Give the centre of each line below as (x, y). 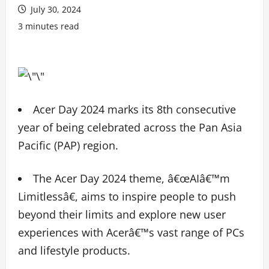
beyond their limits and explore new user (122, 215)
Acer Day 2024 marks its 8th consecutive (134, 110)
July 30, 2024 (55, 9)
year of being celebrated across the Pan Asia (130, 128)
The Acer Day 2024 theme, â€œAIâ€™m (131, 179)
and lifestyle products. (74, 251)
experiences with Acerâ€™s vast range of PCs (131, 233)
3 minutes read (49, 26)
